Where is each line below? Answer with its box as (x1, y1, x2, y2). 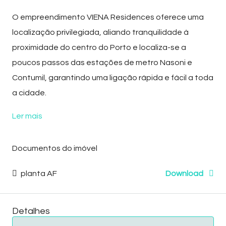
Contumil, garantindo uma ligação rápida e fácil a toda (12, 73, 213, 82)
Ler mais (12, 111, 42, 120)
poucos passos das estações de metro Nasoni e (12, 58, 192, 67)
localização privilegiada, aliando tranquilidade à (12, 28, 189, 36)
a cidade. (12, 88, 46, 97)
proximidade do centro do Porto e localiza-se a (12, 43, 186, 51)
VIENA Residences (87, 13, 154, 21)
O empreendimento (12, 13, 87, 21)
